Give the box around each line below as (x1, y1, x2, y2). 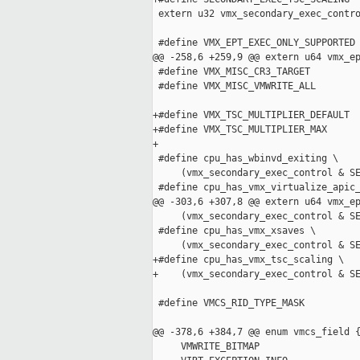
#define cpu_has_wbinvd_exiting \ (153, 153, 338, 165)
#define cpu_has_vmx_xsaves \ (153, 225, 316, 237)
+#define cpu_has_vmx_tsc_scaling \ (153, 254, 344, 266)
